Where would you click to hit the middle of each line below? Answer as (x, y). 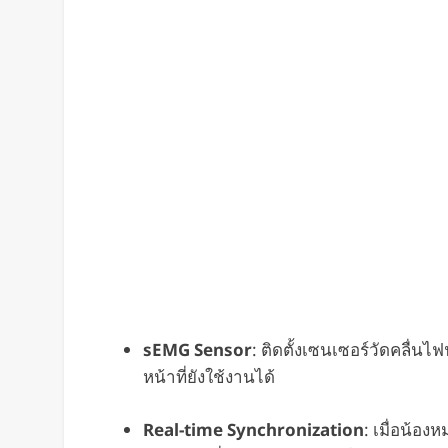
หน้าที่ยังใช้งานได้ (208, 377)
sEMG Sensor (197, 350)
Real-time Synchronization (253, 429)
